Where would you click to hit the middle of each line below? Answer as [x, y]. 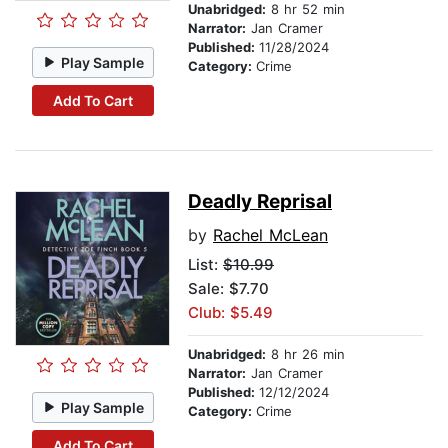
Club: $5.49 [230, 313]
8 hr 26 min [305, 354]
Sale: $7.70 [228, 289]
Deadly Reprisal [260, 202]
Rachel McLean [270, 235]
